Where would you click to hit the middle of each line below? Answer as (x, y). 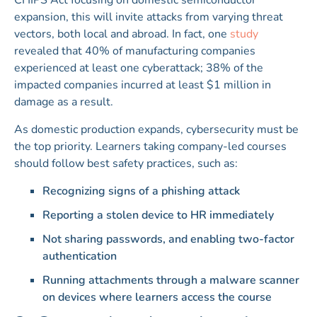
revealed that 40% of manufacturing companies (135, 51)
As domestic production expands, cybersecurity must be (156, 130)
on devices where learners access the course (157, 298)
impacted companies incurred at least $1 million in (143, 85)
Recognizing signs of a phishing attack (141, 191)
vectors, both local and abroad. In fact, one (122, 34)
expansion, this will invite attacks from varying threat (149, 17)
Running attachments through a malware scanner (171, 281)
